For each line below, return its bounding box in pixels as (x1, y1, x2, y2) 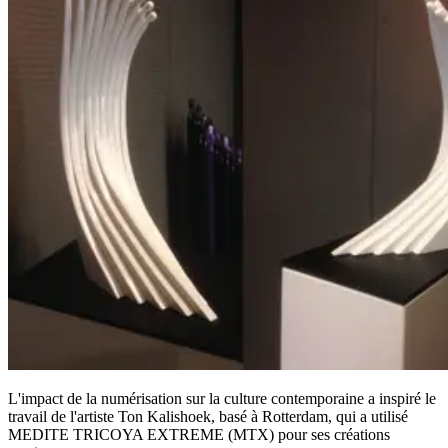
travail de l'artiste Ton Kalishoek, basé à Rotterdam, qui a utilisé (8, 407, 408, 425)
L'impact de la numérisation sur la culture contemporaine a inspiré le (8, 389, 436, 407)
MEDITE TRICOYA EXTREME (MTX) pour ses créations (8, 425, 390, 443)
